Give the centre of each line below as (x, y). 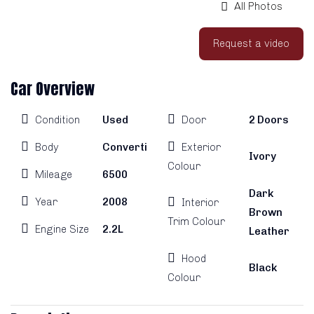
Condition (57, 120)
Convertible (133, 147)
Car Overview (53, 88)
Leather (269, 231)
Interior (200, 203)
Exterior (201, 147)
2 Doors (269, 120)
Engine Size (62, 229)
